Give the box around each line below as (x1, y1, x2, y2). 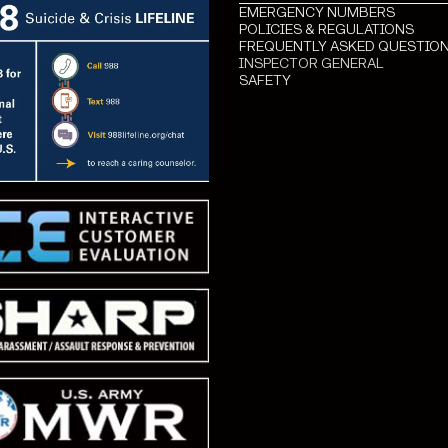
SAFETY (239, 71, 291, 89)
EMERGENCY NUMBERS (239, 3, 395, 21)
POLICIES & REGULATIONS (239, 20, 414, 38)
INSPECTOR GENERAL (239, 54, 384, 72)
